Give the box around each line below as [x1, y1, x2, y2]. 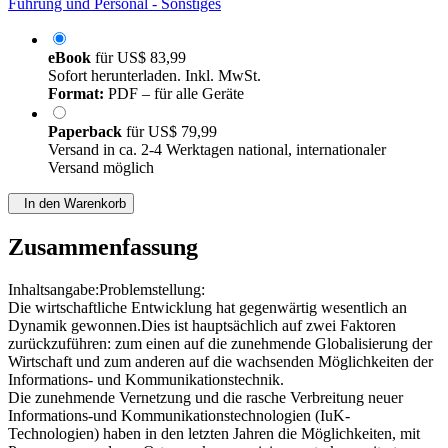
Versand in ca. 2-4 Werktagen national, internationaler [48, 141, 386, 159]
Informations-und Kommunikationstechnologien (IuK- [8, 407, 350, 425]
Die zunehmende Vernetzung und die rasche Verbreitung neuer [8, 389, 403, 407]
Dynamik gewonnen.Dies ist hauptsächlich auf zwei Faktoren [8, 317, 396, 335]
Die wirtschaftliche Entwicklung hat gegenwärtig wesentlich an [8, 299, 407, 317]
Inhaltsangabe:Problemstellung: [8, 281, 205, 299]
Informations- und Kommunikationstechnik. [8, 371, 284, 389]
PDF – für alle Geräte [104, 85, 244, 103]
